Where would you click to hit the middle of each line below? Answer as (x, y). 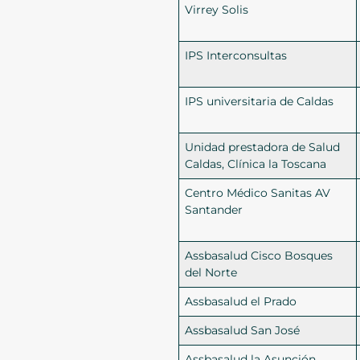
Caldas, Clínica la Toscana (256, 164)
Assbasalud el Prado (241, 302)
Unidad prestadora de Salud (263, 147)
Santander (214, 210)
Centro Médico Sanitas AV (258, 193)
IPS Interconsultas (236, 56)
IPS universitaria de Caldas (260, 102)
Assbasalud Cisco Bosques (259, 256)
